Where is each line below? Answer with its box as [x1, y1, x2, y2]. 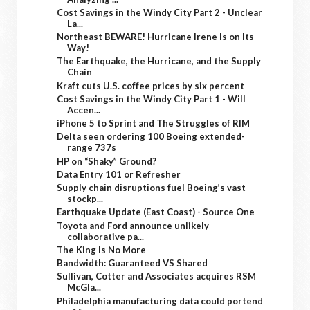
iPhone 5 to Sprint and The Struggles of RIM [57, 118, 250, 129]
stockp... [67, 193, 104, 204]
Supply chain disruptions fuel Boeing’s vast [57, 182, 246, 193]
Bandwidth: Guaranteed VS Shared [57, 257, 208, 268]
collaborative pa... [67, 230, 145, 242]
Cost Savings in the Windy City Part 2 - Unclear [57, 6, 263, 18]
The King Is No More [57, 244, 147, 255]
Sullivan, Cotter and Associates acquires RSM [57, 271, 257, 282]
